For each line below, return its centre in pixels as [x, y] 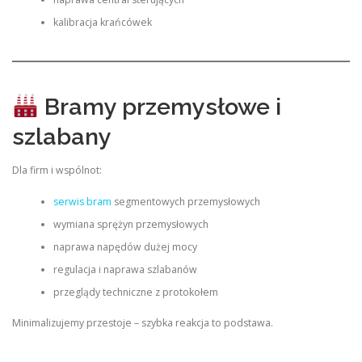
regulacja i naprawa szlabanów [125, 269]
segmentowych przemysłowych [185, 201]
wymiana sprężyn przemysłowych [130, 224]
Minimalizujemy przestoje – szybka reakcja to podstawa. [143, 322]
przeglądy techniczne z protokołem [135, 292]
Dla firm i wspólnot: [57, 170]
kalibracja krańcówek [102, 22]
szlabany [62, 137]
